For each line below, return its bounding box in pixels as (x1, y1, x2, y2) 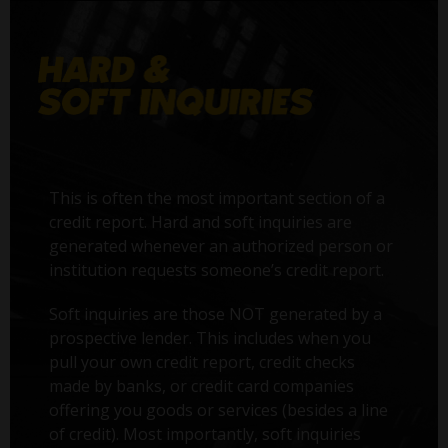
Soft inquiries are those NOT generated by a (49, 302, 383, 325)
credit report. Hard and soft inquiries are (49, 210, 353, 233)
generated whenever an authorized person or (49, 234, 394, 257)
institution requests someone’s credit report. (49, 258, 385, 281)
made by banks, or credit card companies (49, 374, 355, 397)
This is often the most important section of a (49, 186, 386, 209)
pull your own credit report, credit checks (49, 350, 356, 373)
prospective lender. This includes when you (49, 326, 372, 349)
